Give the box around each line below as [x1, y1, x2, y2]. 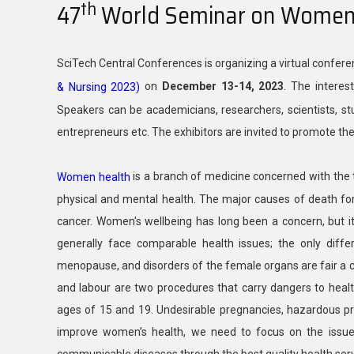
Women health [57, 170, 130, 183]
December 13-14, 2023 [161, 80, 284, 93]
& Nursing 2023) [57, 81, 141, 94]
